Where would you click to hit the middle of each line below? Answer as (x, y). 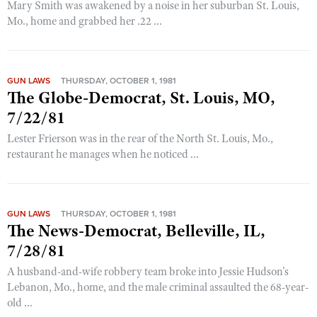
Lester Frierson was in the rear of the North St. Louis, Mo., (140, 139)
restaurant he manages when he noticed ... (103, 154)
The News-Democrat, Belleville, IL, (136, 231)
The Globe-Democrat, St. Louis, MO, (141, 98)
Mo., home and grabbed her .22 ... (85, 21)
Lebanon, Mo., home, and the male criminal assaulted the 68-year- (158, 287)
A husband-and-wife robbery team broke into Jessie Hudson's (148, 272)
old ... (20, 303)
